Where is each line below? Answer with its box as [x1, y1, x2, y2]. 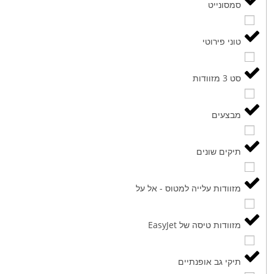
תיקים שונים [196, 145, 242, 157]
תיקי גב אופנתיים [178, 255, 242, 267]
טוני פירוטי [202, 35, 242, 47]
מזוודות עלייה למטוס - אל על [136, 182, 242, 194]
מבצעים [212, 108, 242, 120]
